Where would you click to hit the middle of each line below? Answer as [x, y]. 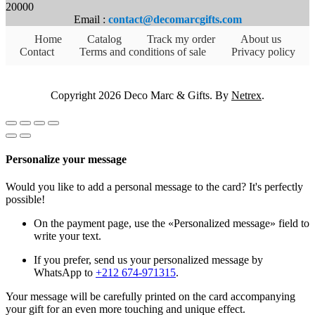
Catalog [104, 39]
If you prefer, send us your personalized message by [148, 260]
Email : [91, 19]
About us [261, 39]
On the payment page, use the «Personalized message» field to [172, 224]
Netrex [246, 95]
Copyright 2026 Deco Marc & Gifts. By [141, 95]
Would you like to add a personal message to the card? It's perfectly [154, 187]
